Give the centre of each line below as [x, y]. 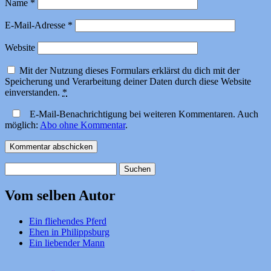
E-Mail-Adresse [36, 25]
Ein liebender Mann [67, 243]
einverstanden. [34, 92]
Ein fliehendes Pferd [68, 221]
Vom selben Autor [60, 195]
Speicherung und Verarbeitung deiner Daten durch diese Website [128, 81]
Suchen [18, 167]
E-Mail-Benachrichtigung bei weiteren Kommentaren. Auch [143, 114]
